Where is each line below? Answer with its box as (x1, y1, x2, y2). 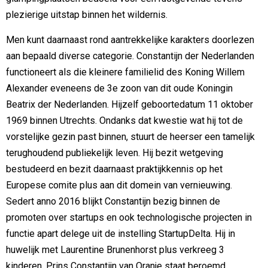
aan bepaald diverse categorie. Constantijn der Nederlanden (6, 50, 254, 62)
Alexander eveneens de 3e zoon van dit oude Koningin (6, 82, 233, 94)
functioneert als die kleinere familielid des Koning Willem (6, 66, 245, 78)
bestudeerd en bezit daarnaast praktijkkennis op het (6, 163, 223, 175)
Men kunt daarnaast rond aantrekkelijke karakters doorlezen (6, 33, 254, 45)
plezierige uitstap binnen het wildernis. (6, 9, 167, 21)
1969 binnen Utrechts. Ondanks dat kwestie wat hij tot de (6, 114, 243, 126)
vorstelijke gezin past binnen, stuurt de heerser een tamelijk (6, 130, 255, 142)
